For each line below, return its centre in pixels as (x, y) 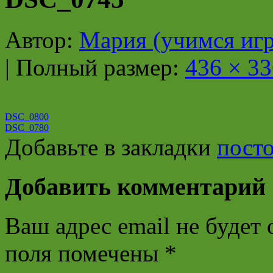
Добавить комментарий (135, 186)
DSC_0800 (27, 116)
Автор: (39, 40)
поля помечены (85, 253)
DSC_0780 (27, 127)
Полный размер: (97, 67)
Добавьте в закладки (111, 147)
